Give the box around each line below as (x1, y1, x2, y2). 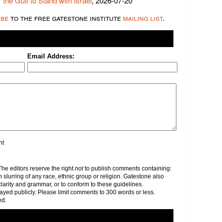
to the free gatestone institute (8, 12, 123, 23)
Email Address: (27, 52, 74, 60)
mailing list (123, 12, 163, 23)
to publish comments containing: (83, 165, 171, 172)
